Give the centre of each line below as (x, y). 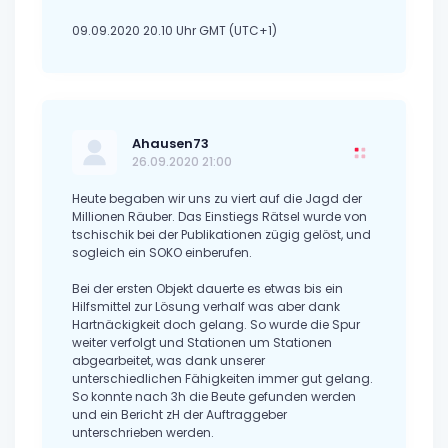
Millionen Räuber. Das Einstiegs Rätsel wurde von (219, 217)
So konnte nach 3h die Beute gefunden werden (214, 397)
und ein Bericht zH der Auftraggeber (179, 415)
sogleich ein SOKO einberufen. (162, 253)
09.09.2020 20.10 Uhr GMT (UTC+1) (174, 31)
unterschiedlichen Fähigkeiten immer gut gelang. (222, 379)
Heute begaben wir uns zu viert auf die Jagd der (217, 199)
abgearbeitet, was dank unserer (168, 361)
